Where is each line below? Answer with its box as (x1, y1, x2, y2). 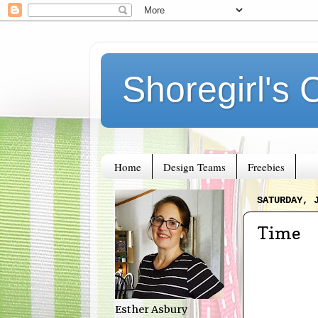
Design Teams (163, 159, 226, 174)
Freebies (247, 159, 285, 174)
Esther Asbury (115, 303, 187, 317)
